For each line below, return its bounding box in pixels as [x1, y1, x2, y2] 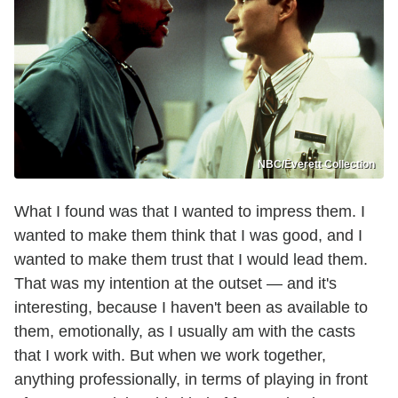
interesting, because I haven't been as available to [14, 298, 368, 317]
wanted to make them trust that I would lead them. [14, 251, 368, 269]
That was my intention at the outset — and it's [14, 275, 337, 293]
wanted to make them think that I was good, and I [14, 227, 362, 245]
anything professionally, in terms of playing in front [14, 370, 368, 389]
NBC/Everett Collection [258, 158, 375, 171]
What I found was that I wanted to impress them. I [14, 203, 365, 221]
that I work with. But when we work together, [14, 346, 326, 365]
